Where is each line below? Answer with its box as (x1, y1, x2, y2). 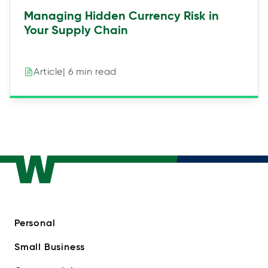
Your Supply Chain (24, 22, 129, 38)
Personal (14, 216, 56, 229)
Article (33, 66, 63, 78)
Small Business (14, 240, 86, 252)
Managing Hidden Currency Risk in (24, 7, 220, 23)
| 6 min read (62, 65, 117, 77)
